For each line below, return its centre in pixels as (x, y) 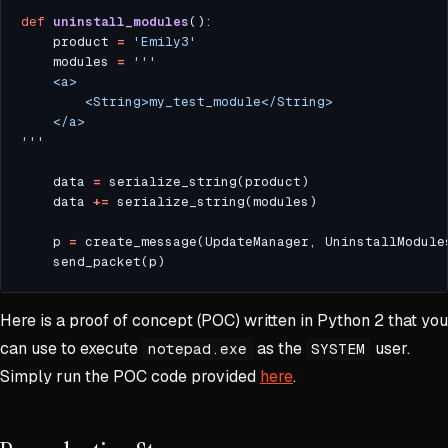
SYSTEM (338, 349)
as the (279, 349)
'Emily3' (165, 42)
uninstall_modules (121, 22)
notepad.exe (197, 349)
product (85, 42)
